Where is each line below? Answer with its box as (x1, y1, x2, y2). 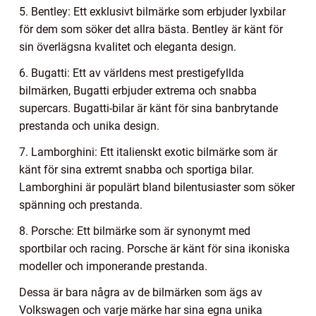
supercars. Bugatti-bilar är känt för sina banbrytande (19, 102, 278, 116)
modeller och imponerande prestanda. (19, 260, 207, 274)
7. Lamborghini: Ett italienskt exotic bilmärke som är (19, 145, 277, 159)
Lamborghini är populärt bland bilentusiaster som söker (19, 181, 295, 195)
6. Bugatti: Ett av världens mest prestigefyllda (19, 66, 244, 80)
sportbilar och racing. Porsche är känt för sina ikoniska (19, 242, 290, 256)
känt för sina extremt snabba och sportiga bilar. (19, 163, 254, 177)
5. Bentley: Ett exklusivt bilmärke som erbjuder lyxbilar (19, 5, 286, 19)
